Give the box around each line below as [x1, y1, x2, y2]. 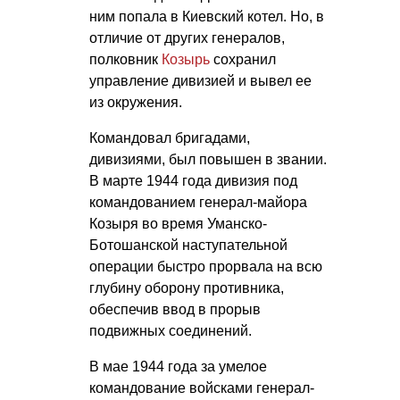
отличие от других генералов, [89, 30, 285, 46]
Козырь [162, 52, 210, 68]
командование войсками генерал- [89, 380, 314, 396]
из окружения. [89, 95, 182, 111]
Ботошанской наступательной [89, 237, 287, 254]
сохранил [210, 52, 276, 68]
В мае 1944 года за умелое [89, 359, 267, 375]
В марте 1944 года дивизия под [89, 173, 297, 189]
